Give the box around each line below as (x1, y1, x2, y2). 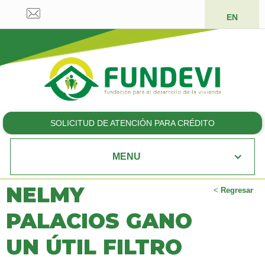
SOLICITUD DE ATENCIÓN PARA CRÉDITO (50, 118, 215, 128)
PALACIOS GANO (6, 208, 192, 234)
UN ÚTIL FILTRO (6, 234, 182, 260)
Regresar (221, 186, 253, 195)
